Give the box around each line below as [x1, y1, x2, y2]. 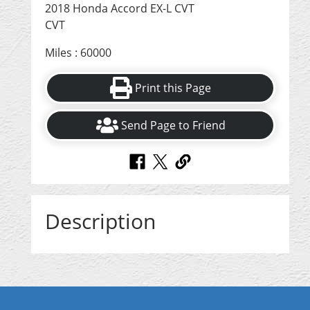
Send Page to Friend [120, 118, 226, 134]
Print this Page [135, 80, 212, 96]
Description [45, 207, 156, 236]
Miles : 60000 [45, 45, 111, 61]
